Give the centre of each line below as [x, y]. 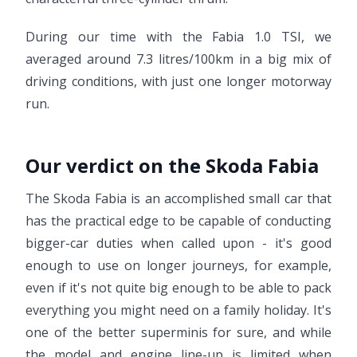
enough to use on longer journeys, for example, [178, 265]
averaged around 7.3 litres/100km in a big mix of [178, 59]
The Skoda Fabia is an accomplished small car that [178, 198]
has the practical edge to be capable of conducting [178, 221]
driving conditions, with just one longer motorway [178, 81]
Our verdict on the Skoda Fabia [172, 165]
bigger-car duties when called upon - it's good [178, 243]
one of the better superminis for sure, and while [178, 332]
